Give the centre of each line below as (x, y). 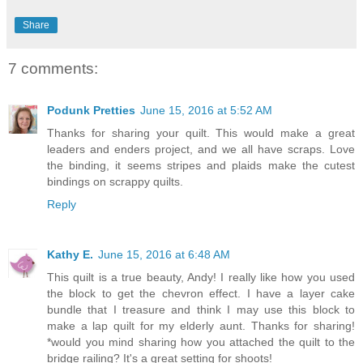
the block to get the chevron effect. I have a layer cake (201, 294)
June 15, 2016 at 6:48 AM (164, 255)
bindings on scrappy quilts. (115, 182)
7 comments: (53, 68)
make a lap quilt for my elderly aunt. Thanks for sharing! (201, 326)
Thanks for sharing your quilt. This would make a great (201, 133)
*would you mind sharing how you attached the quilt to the (201, 342)
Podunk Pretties (91, 111)
